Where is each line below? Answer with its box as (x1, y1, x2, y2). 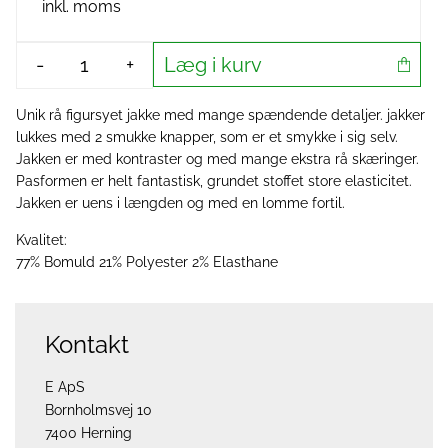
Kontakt (45, 330, 129, 359)
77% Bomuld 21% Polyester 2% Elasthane (16, 254, 278, 270)
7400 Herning (45, 425, 132, 441)
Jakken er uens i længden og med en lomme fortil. (16, 195, 345, 211)
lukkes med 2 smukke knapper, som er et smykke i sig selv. (16, 129, 398, 145)
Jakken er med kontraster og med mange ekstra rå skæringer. (16, 151, 419, 167)
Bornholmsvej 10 (45, 402, 152, 418)
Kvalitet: (16, 232, 67, 248)
